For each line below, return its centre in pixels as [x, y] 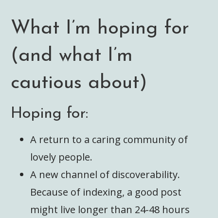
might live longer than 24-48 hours [110, 209]
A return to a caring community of [109, 139]
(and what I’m [72, 56]
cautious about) [79, 83]
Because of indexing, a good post [106, 192]
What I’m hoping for [100, 29]
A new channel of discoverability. [105, 174]
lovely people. [62, 157]
